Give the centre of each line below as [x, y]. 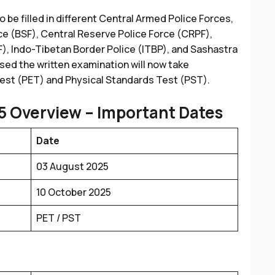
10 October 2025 [74, 192]
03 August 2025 [72, 166]
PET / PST [59, 218]
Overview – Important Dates [115, 112]
